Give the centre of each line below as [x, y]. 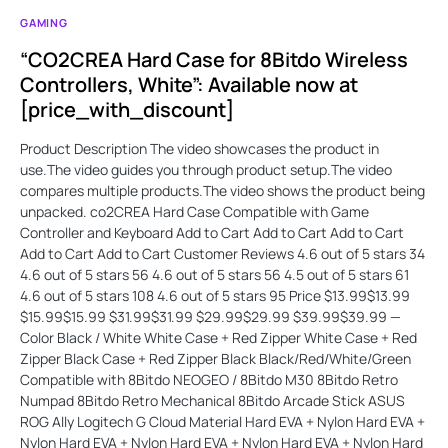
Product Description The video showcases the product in [199, 149]
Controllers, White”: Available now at [189, 85]
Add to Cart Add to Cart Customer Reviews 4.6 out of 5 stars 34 [222, 254]
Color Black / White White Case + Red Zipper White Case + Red [218, 338]
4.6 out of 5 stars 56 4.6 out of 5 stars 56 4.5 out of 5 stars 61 [214, 275]
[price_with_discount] [127, 110]
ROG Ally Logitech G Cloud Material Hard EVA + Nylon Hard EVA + [222, 422]
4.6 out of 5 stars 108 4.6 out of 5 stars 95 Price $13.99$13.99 [215, 296]
